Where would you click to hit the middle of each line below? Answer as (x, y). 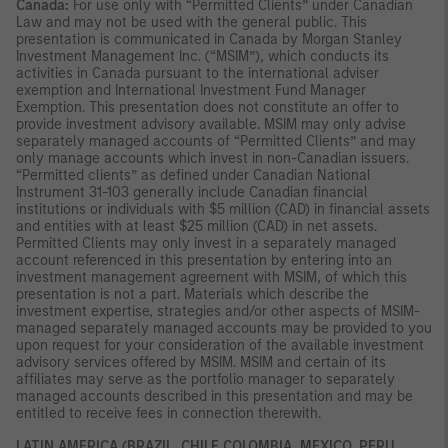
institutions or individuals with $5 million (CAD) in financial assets (223, 210)
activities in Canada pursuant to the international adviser (197, 74)
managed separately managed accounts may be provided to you (224, 329)
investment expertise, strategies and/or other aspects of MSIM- (218, 312)
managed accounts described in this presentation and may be (214, 397)
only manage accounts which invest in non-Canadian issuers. (212, 159)
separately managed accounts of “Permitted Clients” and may (216, 142)
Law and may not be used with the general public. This (191, 23)
